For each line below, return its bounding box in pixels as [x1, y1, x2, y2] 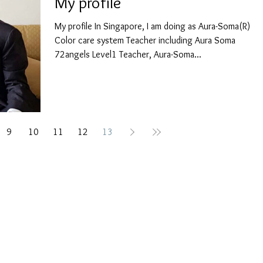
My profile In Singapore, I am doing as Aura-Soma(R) [55, 21, 95, 32]
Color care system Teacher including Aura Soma [55, 35, 235, 46]
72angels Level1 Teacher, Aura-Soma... [55, 49, 201, 60]
